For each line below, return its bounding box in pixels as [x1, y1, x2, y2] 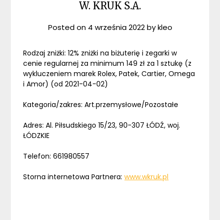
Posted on [48, 22, 88, 33]
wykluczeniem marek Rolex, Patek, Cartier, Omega [23, 69, 195, 79]
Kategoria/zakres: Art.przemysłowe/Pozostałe [23, 100, 179, 110]
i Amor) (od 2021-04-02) [23, 79, 109, 89]
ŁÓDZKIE [23, 131, 50, 141]
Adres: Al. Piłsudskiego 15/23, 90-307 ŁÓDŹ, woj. [23, 120, 181, 131]
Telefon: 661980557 [23, 151, 90, 162]
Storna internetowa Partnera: [23, 172, 125, 182]
